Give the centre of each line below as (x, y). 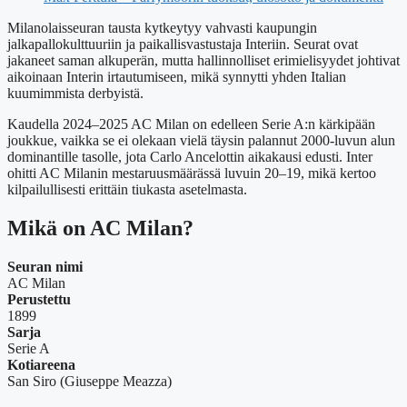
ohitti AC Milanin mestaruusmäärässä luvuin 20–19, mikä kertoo (192, 174)
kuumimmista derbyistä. (75, 94)
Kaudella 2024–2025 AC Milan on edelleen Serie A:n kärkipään (191, 124)
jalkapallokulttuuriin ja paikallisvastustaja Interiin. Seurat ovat (183, 45)
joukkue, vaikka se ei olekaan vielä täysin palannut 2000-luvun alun (201, 141)
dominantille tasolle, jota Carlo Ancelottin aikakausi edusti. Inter (190, 157)
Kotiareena (41, 365)
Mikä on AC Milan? (100, 228)
